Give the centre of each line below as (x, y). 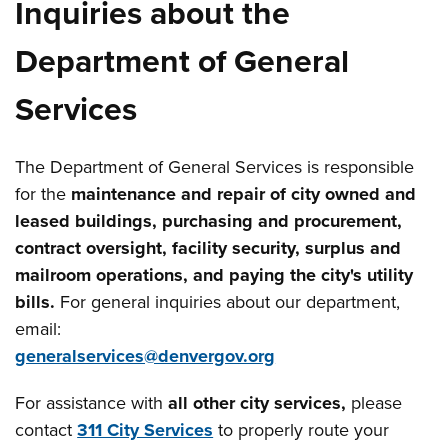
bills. (35, 302)
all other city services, (257, 403)
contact (46, 430)
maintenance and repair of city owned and (244, 194)
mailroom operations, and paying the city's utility (214, 275)
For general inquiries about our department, (228, 302)
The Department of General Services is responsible (215, 167)
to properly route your (301, 430)
